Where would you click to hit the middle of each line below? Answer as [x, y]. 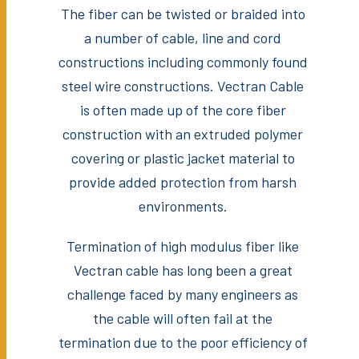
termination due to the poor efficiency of [183, 342]
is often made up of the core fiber [183, 109]
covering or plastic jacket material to [183, 157]
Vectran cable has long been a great [183, 270]
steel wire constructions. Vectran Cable [183, 85]
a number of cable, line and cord [183, 37]
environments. [183, 206]
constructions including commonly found [183, 61]
